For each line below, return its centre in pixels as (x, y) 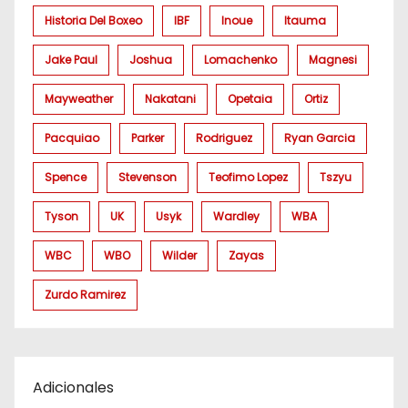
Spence (66, 177)
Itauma (305, 20)
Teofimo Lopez (248, 177)
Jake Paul (71, 60)
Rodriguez (224, 138)
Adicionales (73, 388)
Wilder (179, 255)
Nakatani (170, 99)
